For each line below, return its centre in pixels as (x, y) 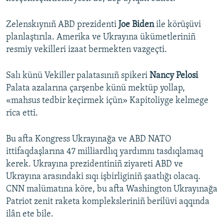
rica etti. (22, 113)
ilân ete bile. (30, 214)
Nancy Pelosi (174, 76)
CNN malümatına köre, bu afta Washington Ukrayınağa (112, 189)
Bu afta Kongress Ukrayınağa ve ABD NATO (88, 139)
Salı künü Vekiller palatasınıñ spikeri (78, 76)
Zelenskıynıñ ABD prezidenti (61, 25)
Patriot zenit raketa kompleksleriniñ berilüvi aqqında (108, 202)
